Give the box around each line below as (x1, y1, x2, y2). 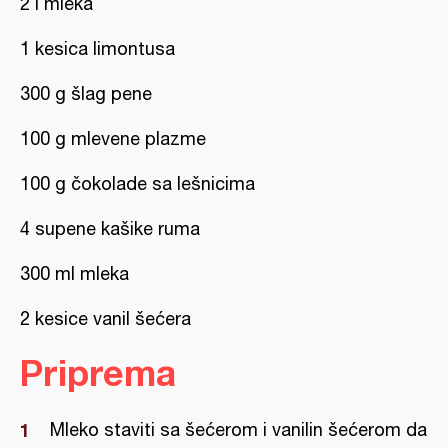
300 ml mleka (20, 263, 129, 284)
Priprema (20, 351, 176, 394)
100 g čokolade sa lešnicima (20, 173, 255, 194)
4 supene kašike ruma (20, 218, 200, 239)
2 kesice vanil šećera (20, 308, 191, 329)
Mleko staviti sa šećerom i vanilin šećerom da (50, 419, 427, 440)
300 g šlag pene (20, 83, 152, 104)
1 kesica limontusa (20, 38, 175, 59)
